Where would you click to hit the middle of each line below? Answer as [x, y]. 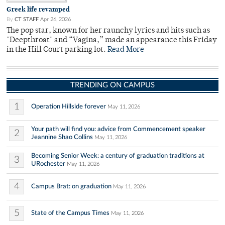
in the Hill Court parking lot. [57, 50]
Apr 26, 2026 [55, 20]
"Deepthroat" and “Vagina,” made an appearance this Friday [112, 41]
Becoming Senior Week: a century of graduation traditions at [118, 156]
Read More [126, 50]
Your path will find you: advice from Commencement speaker [118, 129]
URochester [48, 164]
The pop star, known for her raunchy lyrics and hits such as [108, 31]
